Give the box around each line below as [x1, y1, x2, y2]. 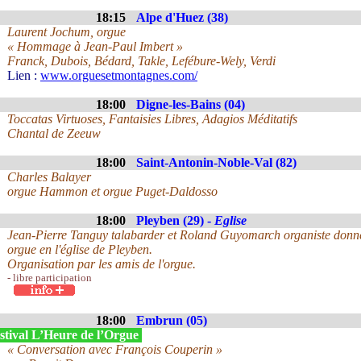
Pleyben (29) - [136, 214, 214, 227]
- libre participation [7, 272, 92, 284]
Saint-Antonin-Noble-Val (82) [136, 156, 297, 169]
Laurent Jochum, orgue [7, 25, 126, 39]
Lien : [7, 68, 40, 82]
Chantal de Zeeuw [7, 127, 101, 140]
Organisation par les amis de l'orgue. [7, 257, 196, 271]
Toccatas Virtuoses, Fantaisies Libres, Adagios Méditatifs [7, 112, 297, 126]
